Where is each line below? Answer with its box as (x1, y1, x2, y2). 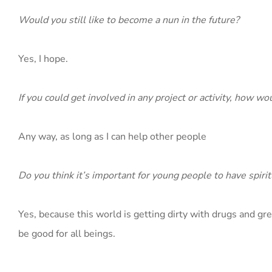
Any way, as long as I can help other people (18, 130, 206, 143)
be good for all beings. (18, 227, 115, 240)
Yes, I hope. (18, 52, 68, 66)
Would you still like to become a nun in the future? (18, 13, 239, 27)
